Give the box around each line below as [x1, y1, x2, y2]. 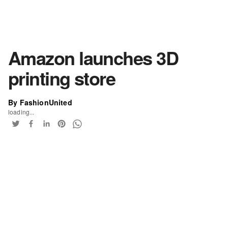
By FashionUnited [8, 97, 72, 107]
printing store [8, 64, 116, 91]
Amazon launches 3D [8, 44, 179, 71]
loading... [8, 107, 35, 116]
